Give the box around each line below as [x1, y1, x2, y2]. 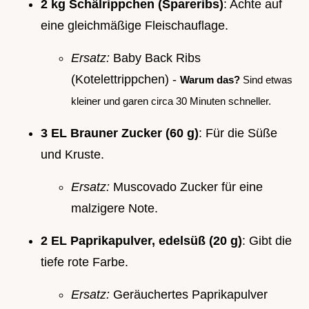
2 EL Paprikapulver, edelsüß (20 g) [41, 233, 242, 248]
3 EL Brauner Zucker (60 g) [41, 126, 199, 140]
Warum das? [180, 73, 240, 86]
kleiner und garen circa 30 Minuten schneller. [71, 94, 271, 107]
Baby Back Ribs [110, 50, 201, 65]
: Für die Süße [199, 126, 277, 140]
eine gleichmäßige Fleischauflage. [41, 18, 228, 32]
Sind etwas [240, 73, 292, 86]
